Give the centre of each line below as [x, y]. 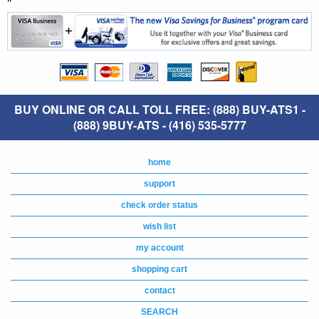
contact [159, 291]
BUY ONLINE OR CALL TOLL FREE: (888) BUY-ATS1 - [159, 110]
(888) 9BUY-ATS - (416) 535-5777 [159, 125]
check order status [159, 205]
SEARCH [159, 312]
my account [159, 248]
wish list [159, 227]
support [159, 184]
